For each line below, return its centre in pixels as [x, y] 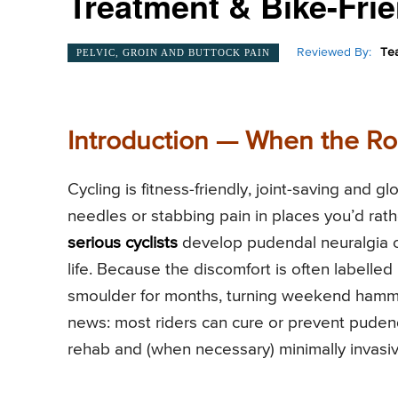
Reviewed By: [334, 53]
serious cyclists [123, 243]
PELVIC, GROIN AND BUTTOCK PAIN [173, 52]
